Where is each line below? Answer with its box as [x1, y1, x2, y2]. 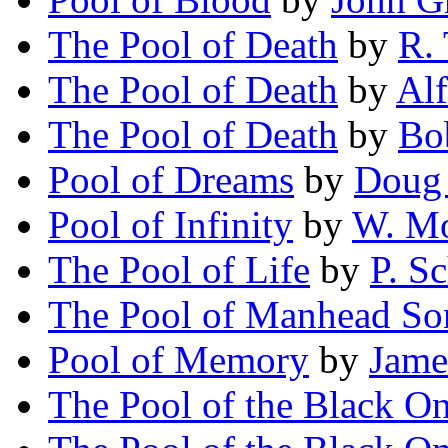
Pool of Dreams [48, 158, 294, 202]
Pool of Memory [48, 338, 309, 382]
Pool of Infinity [48, 203, 293, 247]
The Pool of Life [48, 248, 310, 292]
